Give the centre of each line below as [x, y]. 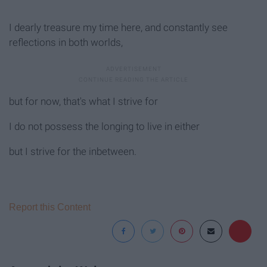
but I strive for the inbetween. [73, 152]
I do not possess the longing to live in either [104, 127]
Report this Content [50, 207]
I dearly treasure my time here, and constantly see [118, 28]
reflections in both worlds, [66, 43]
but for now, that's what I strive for [83, 102]
